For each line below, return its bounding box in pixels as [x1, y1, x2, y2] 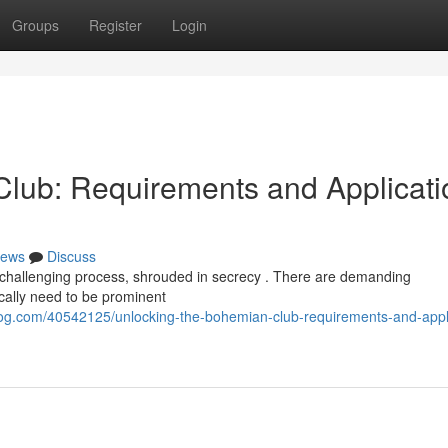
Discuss [47, 246, 96, 266]
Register [89, 15, 142, 35]
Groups [12, 15, 59, 35]
